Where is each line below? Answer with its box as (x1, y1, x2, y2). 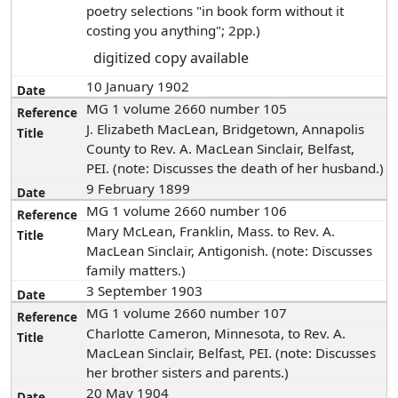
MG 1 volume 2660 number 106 (86, 202, 288, 219)
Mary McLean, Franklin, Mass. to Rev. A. (86, 222, 336, 240)
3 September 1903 (86, 282, 207, 299)
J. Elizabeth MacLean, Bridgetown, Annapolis (86, 120, 365, 138)
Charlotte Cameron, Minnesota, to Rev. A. (86, 324, 346, 342)
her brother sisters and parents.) (86, 363, 290, 381)
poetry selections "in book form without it (86, 2, 345, 20)
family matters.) (86, 261, 187, 279)
